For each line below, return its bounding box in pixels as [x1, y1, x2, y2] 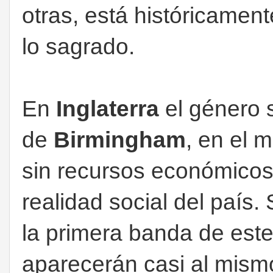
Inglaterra [56, 96, 159, 121]
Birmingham [54, 127, 186, 152]
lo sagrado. [22, 34, 135, 59]
